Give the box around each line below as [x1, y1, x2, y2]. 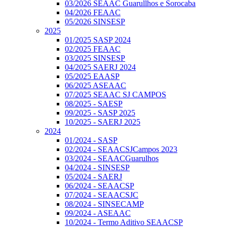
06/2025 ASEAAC [65, 81, 126, 90]
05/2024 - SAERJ [65, 172, 122, 181]
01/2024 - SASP [65, 136, 118, 144]
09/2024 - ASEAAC [65, 209, 131, 217]
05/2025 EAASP [65, 72, 120, 81]
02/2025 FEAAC [65, 45, 121, 53]
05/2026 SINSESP [65, 17, 125, 26]
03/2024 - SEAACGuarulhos [65, 154, 159, 163]
